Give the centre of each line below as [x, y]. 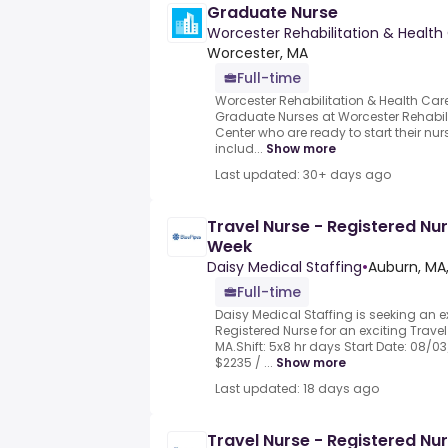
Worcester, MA [257, 53]
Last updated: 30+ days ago [303, 175]
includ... [239, 149]
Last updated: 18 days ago [297, 389]
